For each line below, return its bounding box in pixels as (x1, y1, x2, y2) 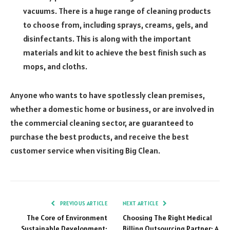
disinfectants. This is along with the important (23, 33, 191, 44)
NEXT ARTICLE (123, 199, 160, 207)
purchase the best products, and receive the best (10, 131, 189, 142)
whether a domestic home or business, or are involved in (10, 103, 214, 114)
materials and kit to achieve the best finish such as (23, 47, 206, 57)
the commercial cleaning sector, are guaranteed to (10, 117, 194, 128)
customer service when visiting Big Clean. (10, 145, 160, 156)
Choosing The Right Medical (123, 213, 212, 222)
